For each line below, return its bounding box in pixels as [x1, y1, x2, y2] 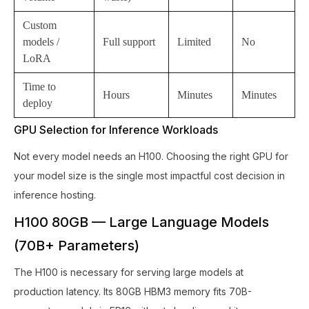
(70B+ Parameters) [14, 237, 139, 254]
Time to [23, 81, 56, 92]
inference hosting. [14, 189, 96, 201]
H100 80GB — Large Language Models [14, 214, 269, 230]
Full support [103, 36, 155, 48]
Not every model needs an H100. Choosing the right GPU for [14, 150, 288, 162]
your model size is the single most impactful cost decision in [14, 170, 285, 181]
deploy [23, 97, 52, 109]
